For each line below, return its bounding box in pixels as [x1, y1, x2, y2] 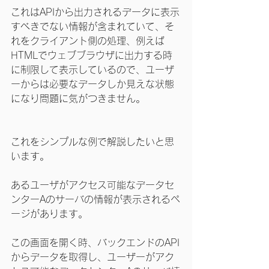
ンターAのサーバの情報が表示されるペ [11, 195, 180, 204]
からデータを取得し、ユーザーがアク [11, 252, 174, 262]
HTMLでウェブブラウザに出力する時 [11, 50, 172, 60]
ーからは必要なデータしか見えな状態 [11, 79, 174, 89]
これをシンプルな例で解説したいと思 [11, 137, 174, 147]
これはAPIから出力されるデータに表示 [11, 7, 180, 17]
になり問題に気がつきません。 [11, 94, 145, 103]
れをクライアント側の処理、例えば [11, 36, 165, 46]
